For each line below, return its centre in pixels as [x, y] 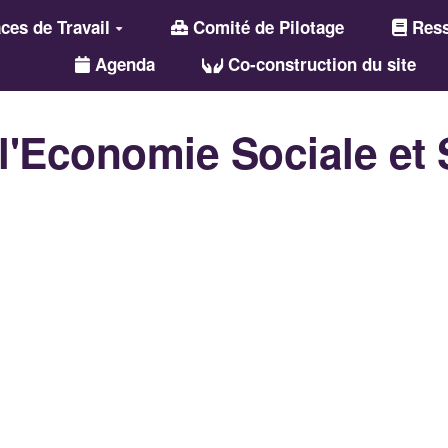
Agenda [122, 64]
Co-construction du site [320, 64]
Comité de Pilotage [265, 27]
